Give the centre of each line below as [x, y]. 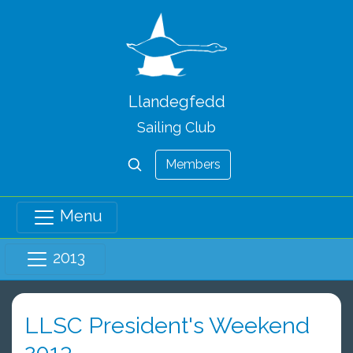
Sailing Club [176, 127]
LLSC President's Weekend [167, 325]
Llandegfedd [176, 101]
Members [193, 164]
